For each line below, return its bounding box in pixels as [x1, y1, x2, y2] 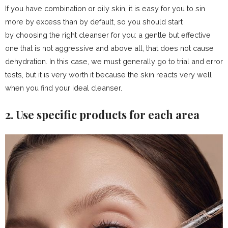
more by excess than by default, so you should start [5, 17, 183, 26]
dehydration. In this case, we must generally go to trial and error [5, 57, 223, 66]
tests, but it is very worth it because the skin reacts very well [5, 70, 212, 79]
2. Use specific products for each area [5, 107, 199, 122]
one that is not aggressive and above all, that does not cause [5, 44, 214, 52]
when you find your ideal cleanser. [5, 83, 122, 92]
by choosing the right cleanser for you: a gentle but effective [5, 31, 211, 39]
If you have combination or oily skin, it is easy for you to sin [5, 4, 205, 13]
